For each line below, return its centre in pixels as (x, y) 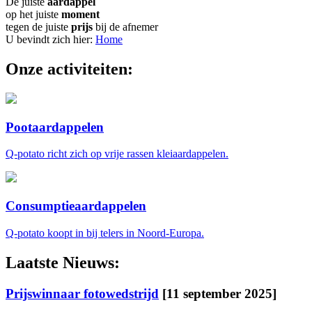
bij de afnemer (125, 27)
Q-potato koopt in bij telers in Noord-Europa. (105, 233)
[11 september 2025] (219, 293)
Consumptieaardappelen (76, 205)
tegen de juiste (38, 27)
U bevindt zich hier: (50, 39)
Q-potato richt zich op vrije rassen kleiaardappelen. (117, 154)
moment (80, 14)
